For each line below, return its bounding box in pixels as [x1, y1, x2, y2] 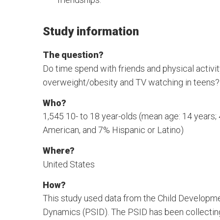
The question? [43, 50, 104, 60]
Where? [43, 145, 75, 156]
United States [43, 159, 95, 169]
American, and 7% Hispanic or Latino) [43, 125, 184, 136]
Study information [43, 25, 139, 38]
